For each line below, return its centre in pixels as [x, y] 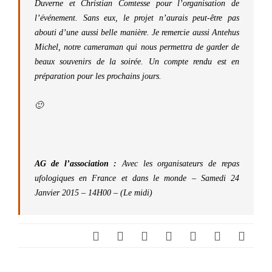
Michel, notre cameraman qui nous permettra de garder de [137, 47]
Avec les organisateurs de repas [178, 164]
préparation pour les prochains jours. [98, 76]
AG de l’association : [76, 164]
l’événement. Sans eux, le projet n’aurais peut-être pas [137, 18]
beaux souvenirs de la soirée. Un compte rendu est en [137, 62]
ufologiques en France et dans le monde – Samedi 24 [137, 178]
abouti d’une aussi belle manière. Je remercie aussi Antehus [137, 32]
